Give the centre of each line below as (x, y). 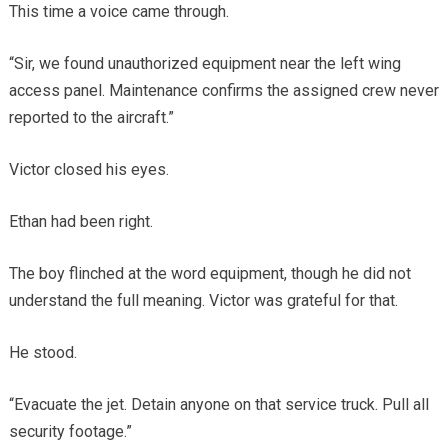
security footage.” (70, 432)
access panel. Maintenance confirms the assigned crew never (223, 91)
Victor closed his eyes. (88, 170)
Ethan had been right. (80, 222)
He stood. (42, 353)
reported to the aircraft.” (91, 118)
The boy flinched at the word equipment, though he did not (209, 274)
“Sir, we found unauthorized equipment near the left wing (204, 64)
